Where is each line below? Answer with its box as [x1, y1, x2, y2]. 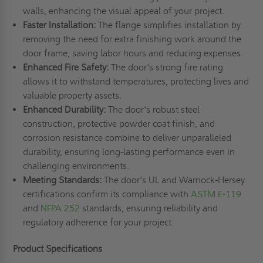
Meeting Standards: [22, 174, 104, 186]
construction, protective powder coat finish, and [22, 118, 215, 130]
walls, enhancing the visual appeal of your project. [22, 5, 227, 17]
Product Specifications [13, 243, 103, 255]
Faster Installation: [22, 19, 98, 31]
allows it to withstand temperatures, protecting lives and [22, 76, 249, 87]
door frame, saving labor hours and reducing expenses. [22, 48, 245, 59]
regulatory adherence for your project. [22, 217, 176, 228]
